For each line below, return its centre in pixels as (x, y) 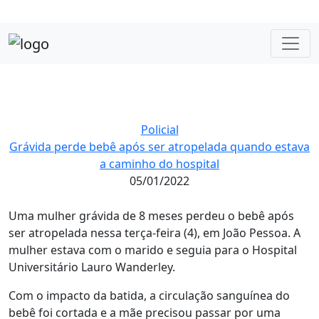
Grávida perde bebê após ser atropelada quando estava (159, 146)
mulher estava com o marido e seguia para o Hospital (153, 250)
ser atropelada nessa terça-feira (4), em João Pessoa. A (155, 232)
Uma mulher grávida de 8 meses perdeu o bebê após (151, 215)
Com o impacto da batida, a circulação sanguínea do (149, 295)
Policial (159, 129)
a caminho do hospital (159, 163)
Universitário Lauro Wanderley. (92, 267)
